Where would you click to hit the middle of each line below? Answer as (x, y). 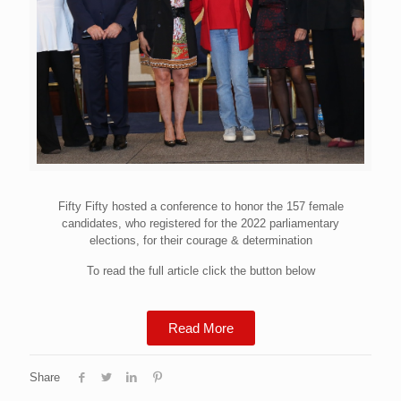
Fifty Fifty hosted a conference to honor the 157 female (200, 206)
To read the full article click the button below (200, 270)
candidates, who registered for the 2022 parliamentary (200, 223)
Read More (200, 328)
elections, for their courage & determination (200, 240)
